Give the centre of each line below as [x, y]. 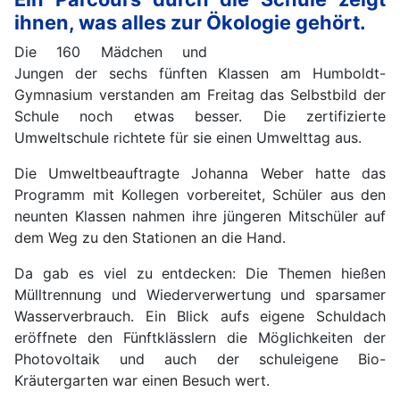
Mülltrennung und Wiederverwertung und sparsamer [200, 294]
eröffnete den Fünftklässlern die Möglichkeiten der [200, 337]
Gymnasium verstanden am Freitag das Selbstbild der [200, 94]
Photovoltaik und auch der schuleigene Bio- [200, 358]
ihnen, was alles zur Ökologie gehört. [190, 22]
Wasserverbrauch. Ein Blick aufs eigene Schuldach [200, 316]
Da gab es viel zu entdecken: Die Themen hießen [200, 273]
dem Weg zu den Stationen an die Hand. [150, 237]
